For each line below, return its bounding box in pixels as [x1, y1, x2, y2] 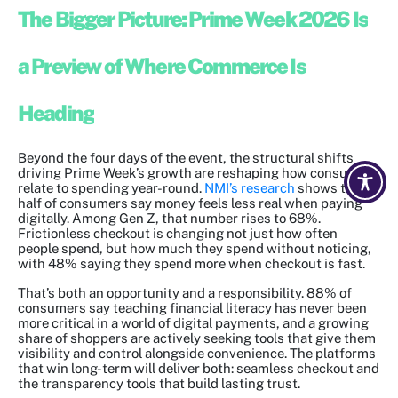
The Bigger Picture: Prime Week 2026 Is [18, 6, 369, 32]
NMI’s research [204, 180, 295, 196]
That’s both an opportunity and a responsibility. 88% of [18, 285, 352, 301]
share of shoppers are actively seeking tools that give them [18, 330, 376, 346]
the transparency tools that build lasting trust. [18, 376, 300, 392]
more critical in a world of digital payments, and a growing [18, 315, 369, 331]
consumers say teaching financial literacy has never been [18, 300, 367, 316]
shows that [295, 180, 366, 196]
